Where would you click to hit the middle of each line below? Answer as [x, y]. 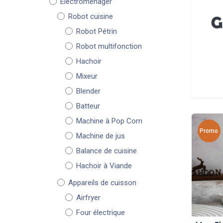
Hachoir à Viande [104, 166]
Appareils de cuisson [102, 183]
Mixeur [87, 76]
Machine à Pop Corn [109, 121]
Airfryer [88, 198]
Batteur [88, 106]
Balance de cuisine [107, 151]
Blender [88, 91]
